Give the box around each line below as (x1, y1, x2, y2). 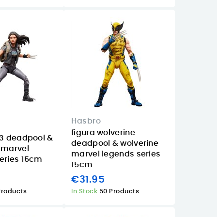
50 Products (99, 188, 139, 195)
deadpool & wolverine (71, 139, 159, 147)
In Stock (71, 188, 99, 195)
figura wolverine (71, 128, 135, 137)
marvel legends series (71, 150, 161, 158)
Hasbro (71, 117, 101, 125)
